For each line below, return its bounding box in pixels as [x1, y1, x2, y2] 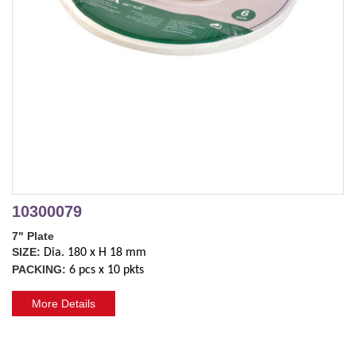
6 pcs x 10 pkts [69, 264, 144, 277]
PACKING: [12, 263, 66, 277]
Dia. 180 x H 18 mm [44, 246, 146, 260]
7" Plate [12, 230, 54, 243]
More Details [32, 297, 95, 311]
